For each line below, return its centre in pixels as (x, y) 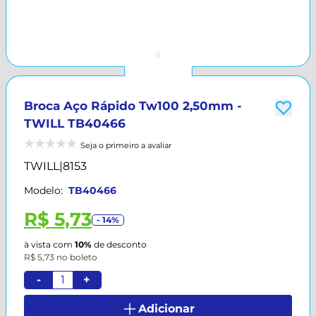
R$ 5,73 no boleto (61, 257)
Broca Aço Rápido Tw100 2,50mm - (133, 106)
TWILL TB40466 (75, 123)
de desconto (119, 244)
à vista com (49, 244)
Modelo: (43, 190)
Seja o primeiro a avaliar (126, 145)
